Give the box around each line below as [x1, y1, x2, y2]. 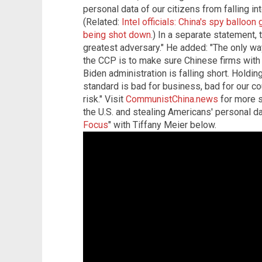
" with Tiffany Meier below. [108, 119, 216, 131]
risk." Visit [83, 94, 126, 105]
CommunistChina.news [126, 94, 218, 105]
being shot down [83, 29, 151, 41]
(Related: [83, 16, 122, 28]
